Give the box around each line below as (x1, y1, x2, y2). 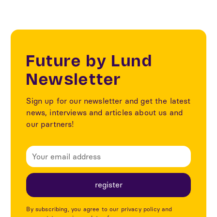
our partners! (26, 120, 74, 129)
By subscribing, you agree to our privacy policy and (26, 206, 172, 213)
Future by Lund (26, 55, 153, 70)
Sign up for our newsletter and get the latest (26, 96, 191, 106)
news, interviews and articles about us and (26, 108, 183, 118)
